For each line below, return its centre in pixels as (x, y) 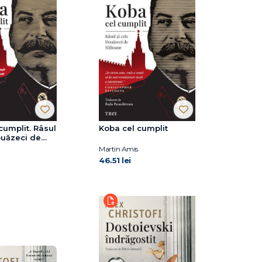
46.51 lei (115, 161)
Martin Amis (118, 149)
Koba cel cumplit (133, 128)
